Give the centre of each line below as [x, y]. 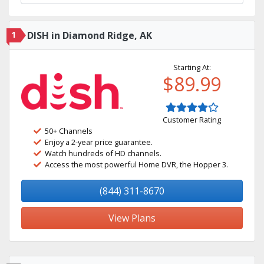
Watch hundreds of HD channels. [103, 153]
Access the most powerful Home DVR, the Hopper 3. [136, 164]
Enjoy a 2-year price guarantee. [99, 142]
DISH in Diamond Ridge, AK [90, 35]
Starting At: [192, 67]
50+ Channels [69, 131]
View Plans [132, 218]
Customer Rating [192, 120]
